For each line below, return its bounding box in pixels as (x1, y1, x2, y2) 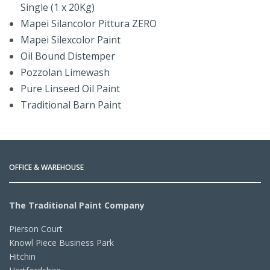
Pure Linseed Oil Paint (20, 81, 121, 95)
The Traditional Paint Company (9, 199, 145, 211)
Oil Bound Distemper (20, 49, 116, 63)
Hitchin (9, 251, 36, 262)
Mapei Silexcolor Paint (20, 33, 121, 46)
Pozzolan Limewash (20, 65, 110, 79)
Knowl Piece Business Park (9, 237, 115, 248)
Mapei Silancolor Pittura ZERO (20, 16, 157, 30)
